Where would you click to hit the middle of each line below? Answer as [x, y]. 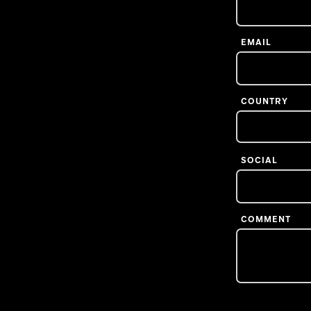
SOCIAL [259, 160]
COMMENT [266, 219]
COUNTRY [264, 101]
